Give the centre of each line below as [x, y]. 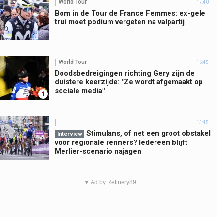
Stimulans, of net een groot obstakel [148, 133]
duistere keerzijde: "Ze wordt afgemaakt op [129, 82]
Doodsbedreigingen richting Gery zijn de [125, 73]
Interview [70, 134]
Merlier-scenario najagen [98, 151]
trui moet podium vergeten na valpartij [120, 22]
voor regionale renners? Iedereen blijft [121, 142]
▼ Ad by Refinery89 [110, 182]
